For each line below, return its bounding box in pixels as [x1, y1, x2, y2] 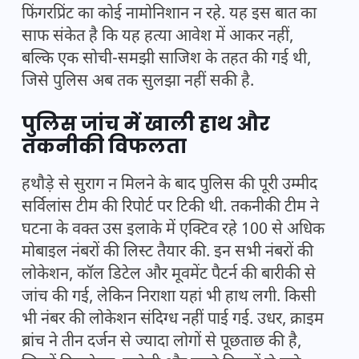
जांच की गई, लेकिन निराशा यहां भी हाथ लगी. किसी [22, 287, 316, 309]
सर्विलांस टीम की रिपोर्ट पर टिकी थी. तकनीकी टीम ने [22, 197, 319, 219]
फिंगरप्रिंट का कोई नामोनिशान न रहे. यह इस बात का [22, 4, 317, 26]
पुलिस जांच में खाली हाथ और [22, 111, 270, 138]
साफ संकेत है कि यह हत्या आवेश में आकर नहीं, [22, 26, 293, 48]
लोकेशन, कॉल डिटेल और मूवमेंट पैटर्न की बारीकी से [22, 264, 316, 286]
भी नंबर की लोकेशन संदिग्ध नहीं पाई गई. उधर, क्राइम [22, 309, 324, 331]
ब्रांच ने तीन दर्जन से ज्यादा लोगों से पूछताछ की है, [22, 332, 301, 353]
